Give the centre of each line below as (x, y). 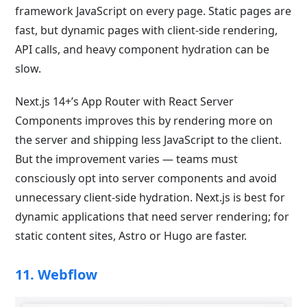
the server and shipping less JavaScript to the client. (149, 139)
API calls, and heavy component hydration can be (143, 49)
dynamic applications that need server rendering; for (152, 216)
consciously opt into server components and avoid (146, 178)
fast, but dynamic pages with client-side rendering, (147, 30)
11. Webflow (57, 274)
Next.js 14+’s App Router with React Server (125, 101)
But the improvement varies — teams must (127, 159)
